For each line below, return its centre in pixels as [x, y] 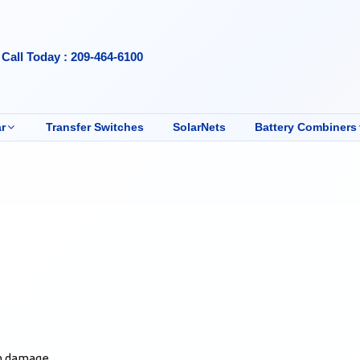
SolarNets [199, 127]
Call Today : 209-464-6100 [73, 56]
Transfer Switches [94, 127]
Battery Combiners [305, 127]
